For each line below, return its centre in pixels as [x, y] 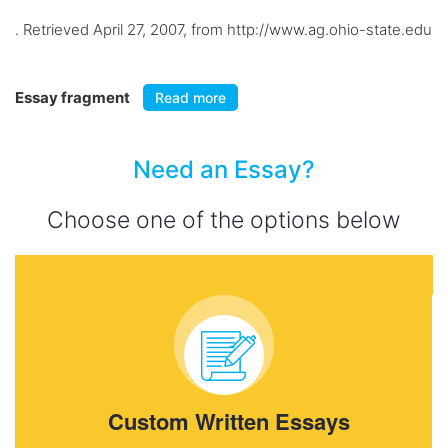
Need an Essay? [224, 169]
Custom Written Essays [228, 421]
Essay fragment [74, 97]
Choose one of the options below [224, 220]
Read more [190, 97]
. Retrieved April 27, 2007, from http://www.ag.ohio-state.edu [223, 29]
